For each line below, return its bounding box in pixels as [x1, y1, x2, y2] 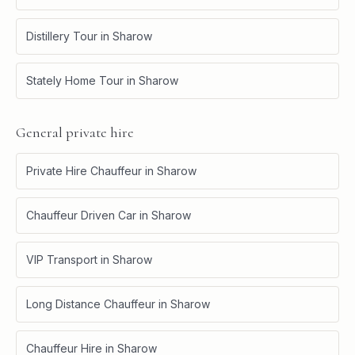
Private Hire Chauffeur [26, 163, 142, 177]
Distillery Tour [26, 29, 97, 43]
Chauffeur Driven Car [26, 208, 136, 222]
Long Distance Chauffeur [26, 296, 155, 311]
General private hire [16, 123, 134, 141]
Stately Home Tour [26, 73, 124, 87]
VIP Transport [26, 252, 97, 266]
